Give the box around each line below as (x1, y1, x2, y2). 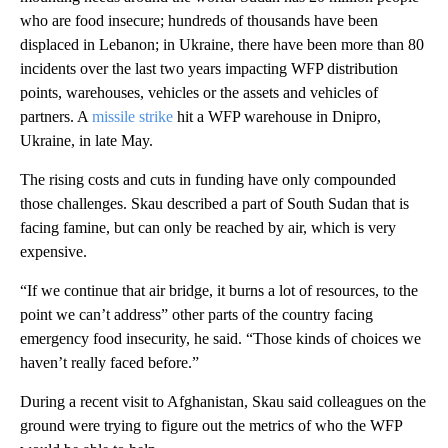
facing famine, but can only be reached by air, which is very (20, 218, 396, 236)
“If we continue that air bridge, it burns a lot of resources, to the (20, 281, 418, 299)
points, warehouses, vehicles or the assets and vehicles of (20, 83, 378, 101)
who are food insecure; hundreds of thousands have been (20, 11, 378, 29)
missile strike (92, 107, 173, 125)
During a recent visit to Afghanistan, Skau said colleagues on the (20, 392, 426, 410)
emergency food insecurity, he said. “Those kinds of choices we (20, 329, 421, 347)
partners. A (20, 107, 92, 125)
